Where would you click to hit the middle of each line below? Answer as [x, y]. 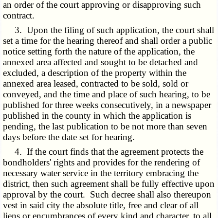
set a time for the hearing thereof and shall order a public [108, 41]
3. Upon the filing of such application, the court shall [109, 30]
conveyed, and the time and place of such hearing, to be [107, 94]
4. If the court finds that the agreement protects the [103, 152]
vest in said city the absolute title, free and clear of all [101, 205]
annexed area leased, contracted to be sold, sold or [96, 84]
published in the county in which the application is [97, 116]
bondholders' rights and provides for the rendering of [102, 163]
